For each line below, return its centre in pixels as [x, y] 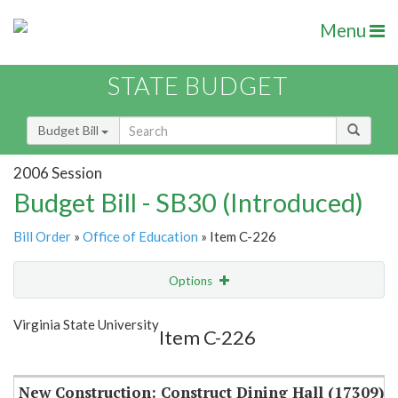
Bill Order [42, 237]
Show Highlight [144, 317]
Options [192, 281]
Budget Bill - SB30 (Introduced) [188, 203]
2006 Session [58, 172]
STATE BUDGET [198, 86]
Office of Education [140, 237]
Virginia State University [86, 325]
